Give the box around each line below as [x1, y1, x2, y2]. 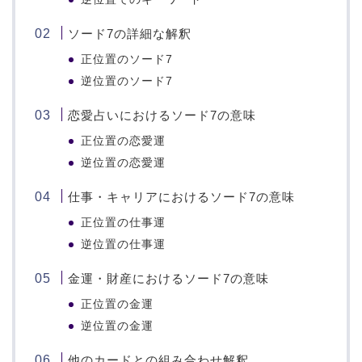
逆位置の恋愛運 [81, 157, 166, 170]
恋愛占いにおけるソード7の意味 [68, 108, 257, 123]
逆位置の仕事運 [81, 238, 166, 251]
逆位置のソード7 [81, 75, 174, 88]
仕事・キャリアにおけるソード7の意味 [68, 190, 296, 204]
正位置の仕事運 [81, 217, 166, 229]
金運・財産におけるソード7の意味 [68, 271, 270, 286]
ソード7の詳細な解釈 [68, 27, 192, 41]
